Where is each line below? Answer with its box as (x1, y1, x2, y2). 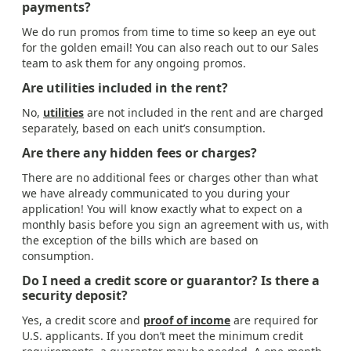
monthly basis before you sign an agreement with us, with (22, 217, 329, 233)
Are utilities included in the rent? (22, 79, 228, 97)
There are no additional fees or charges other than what (22, 170, 318, 186)
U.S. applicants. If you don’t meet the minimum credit (22, 328, 303, 344)
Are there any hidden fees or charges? (22, 144, 257, 162)
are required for (230, 313, 318, 328)
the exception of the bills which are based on (22, 233, 259, 248)
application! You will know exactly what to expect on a (22, 201, 302, 217)
